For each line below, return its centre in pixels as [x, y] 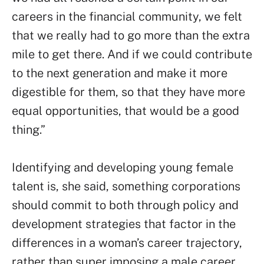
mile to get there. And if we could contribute [132, 54]
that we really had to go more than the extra [131, 35]
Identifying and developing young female [123, 167]
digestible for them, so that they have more [128, 92]
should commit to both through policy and [125, 205]
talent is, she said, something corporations [126, 186]
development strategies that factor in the [124, 224]
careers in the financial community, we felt [127, 16]
